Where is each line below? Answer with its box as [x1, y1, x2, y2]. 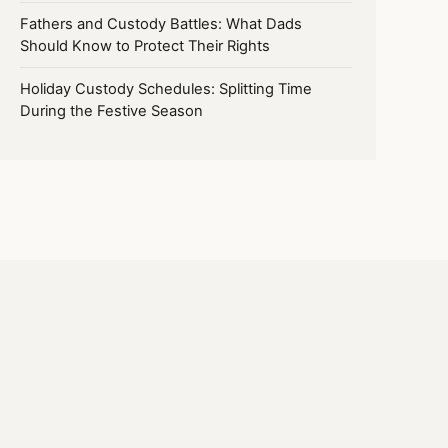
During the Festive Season [20, 101, 203, 120]
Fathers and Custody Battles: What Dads [20, 14, 302, 33]
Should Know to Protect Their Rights [20, 36, 270, 55]
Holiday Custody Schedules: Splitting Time [20, 79, 312, 98]
